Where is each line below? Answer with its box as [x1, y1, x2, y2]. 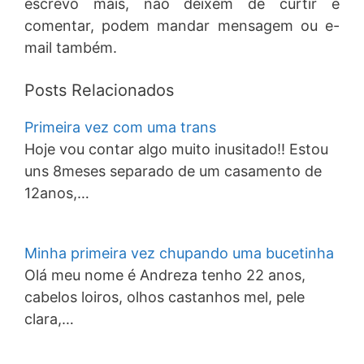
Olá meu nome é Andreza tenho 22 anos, [24, 266, 305, 284]
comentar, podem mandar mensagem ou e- [24, 17, 340, 34]
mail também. [24, 39, 117, 56]
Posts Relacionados [24, 80, 174, 100]
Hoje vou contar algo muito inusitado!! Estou [24, 141, 328, 158]
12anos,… [24, 184, 89, 201]
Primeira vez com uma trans [24, 119, 216, 136]
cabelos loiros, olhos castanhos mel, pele [24, 288, 305, 305]
